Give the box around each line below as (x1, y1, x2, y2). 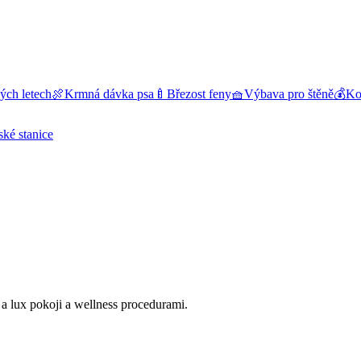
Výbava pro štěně (244, 87, 334, 101)
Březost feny (167, 87, 231, 101)
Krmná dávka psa (64, 87, 154, 101)
